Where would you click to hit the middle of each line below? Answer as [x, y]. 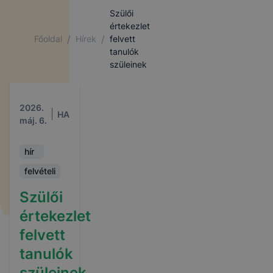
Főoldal [48, 39]
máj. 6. [33, 120]
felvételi [40, 171]
